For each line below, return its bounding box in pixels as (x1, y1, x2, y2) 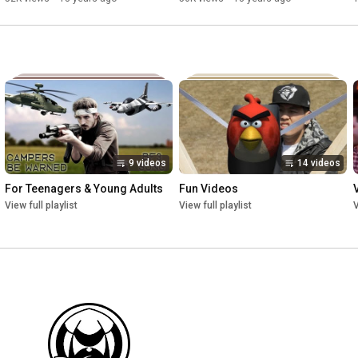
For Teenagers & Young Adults (5, 181, 163, 195)
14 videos (297, 157, 340, 169)
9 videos (129, 157, 166, 169)
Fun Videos (179, 181, 238, 195)
